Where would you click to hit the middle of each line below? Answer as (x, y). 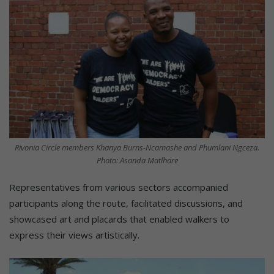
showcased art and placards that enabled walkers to (119, 219)
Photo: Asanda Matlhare (137, 161)
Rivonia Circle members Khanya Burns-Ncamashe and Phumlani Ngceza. (137, 148)
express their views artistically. (74, 235)
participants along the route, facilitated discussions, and (126, 203)
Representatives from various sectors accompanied (119, 187)
